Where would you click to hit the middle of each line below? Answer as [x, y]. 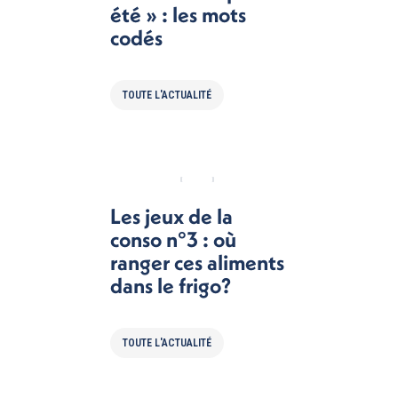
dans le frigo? [170, 285]
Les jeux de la [171, 216]
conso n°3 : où [173, 239]
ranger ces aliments [197, 262]
